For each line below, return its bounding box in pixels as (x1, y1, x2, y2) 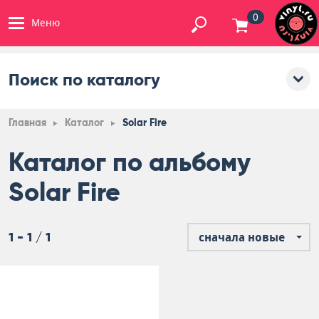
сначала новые (199, 231, 285, 244)
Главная (9, 117, 46, 129)
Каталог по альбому (9, 147, 251, 178)
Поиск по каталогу (9, 69, 160, 90)
